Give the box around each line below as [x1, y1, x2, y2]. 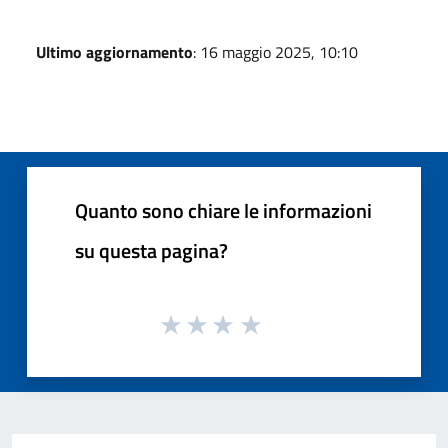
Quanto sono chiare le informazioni [75, 194, 372, 226]
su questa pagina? [75, 234, 228, 266]
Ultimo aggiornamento [36, 39, 193, 64]
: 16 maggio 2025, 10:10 [193, 39, 358, 64]
